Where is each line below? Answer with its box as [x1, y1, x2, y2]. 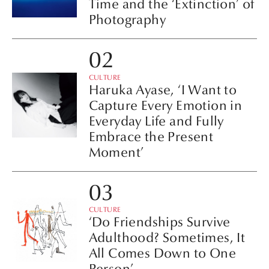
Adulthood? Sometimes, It [88, 230, 246, 246]
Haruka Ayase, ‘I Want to [88, 82, 237, 98]
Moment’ [88, 144, 144, 160]
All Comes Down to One [88, 246, 236, 262]
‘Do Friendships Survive [88, 214, 231, 231]
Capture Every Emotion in [88, 97, 243, 113]
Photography [88, 11, 166, 28]
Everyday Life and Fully [88, 113, 224, 129]
